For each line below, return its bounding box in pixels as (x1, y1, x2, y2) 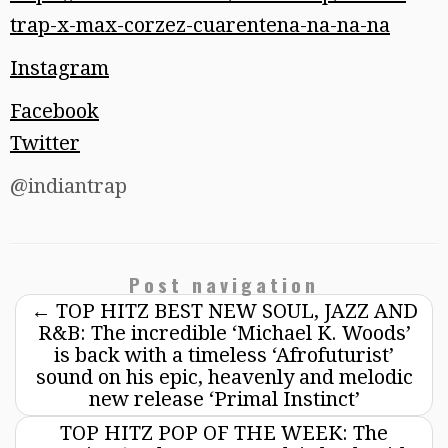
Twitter (10, 131, 80, 156)
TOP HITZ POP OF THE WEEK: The (60, 421, 388, 446)
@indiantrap (10, 174, 127, 199)
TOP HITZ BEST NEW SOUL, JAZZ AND (50, 299, 418, 324)
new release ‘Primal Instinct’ (88, 387, 360, 412)
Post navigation (129, 270, 319, 300)
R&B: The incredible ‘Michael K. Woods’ (37, 321, 411, 346)
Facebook (10, 99, 99, 124)
